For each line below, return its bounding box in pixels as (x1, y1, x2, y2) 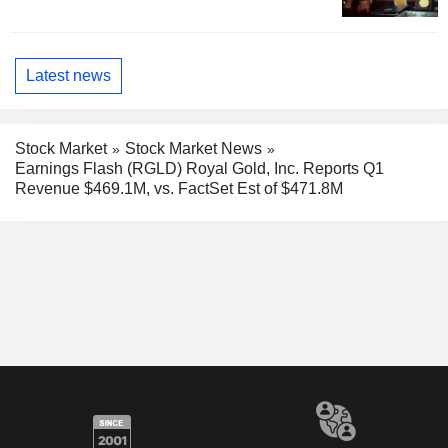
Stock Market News (125, 139, 262, 157)
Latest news (26, 67, 111, 85)
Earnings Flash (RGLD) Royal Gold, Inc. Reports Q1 (15, 160, 384, 178)
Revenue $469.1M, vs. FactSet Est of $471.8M (15, 180, 343, 198)
